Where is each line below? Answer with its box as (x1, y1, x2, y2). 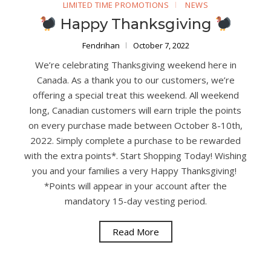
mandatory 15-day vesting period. (64, 195, 207, 207)
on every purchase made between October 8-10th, (28, 119, 243, 132)
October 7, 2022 (132, 40, 189, 51)
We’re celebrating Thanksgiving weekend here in (34, 59, 237, 71)
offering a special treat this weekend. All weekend (32, 89, 239, 102)
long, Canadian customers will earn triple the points (30, 104, 241, 117)
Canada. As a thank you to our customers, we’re (36, 74, 235, 87)
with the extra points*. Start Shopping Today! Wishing (24, 149, 247, 162)
